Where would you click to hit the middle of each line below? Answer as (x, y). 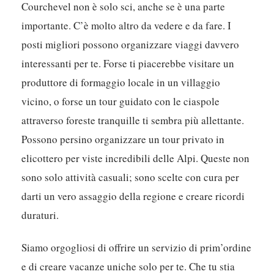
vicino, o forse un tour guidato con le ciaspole (121, 101)
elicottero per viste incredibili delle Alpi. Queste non (136, 158)
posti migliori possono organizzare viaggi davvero (131, 44)
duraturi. (40, 215)
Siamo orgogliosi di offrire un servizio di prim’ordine (137, 247)
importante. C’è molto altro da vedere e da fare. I (127, 25)
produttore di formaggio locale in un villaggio (121, 82)
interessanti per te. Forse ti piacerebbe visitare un (128, 63)
